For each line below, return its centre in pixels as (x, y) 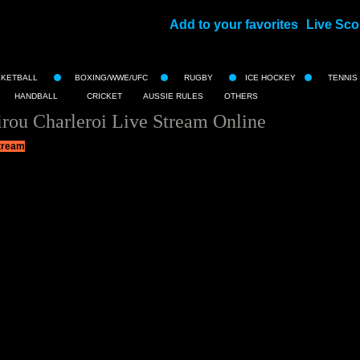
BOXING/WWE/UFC (111, 78)
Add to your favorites (234, 25)
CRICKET (104, 96)
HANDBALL (36, 96)
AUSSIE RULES (173, 96)
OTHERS (241, 96)
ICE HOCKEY (270, 78)
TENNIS (342, 78)
